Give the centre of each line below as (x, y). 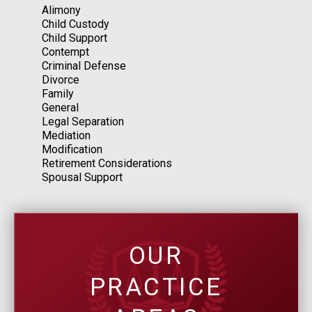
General (60, 107)
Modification (72, 149)
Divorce (61, 79)
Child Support (75, 38)
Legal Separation (83, 121)
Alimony (61, 10)
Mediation (66, 135)
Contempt (65, 52)
